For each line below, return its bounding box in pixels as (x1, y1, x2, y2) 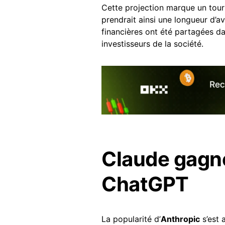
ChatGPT (101, 171, 189, 196)
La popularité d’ (101, 213, 161, 224)
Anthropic (161, 213, 200, 224)
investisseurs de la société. (101, 39, 203, 49)
